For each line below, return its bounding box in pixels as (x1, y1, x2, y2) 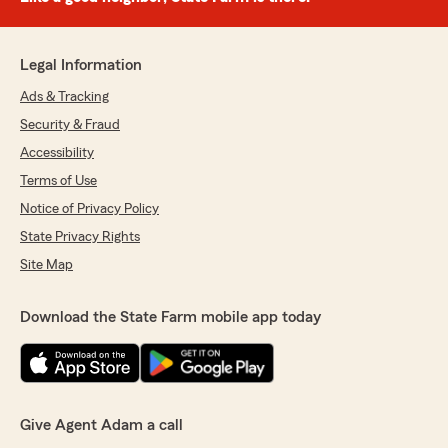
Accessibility (20, 146, 94, 160)
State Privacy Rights (20, 230, 140, 244)
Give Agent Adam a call (20, 417, 183, 433)
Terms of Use (20, 174, 97, 188)
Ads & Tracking (20, 90, 109, 104)
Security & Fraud (20, 118, 120, 132)
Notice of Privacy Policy (20, 202, 159, 216)
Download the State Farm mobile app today (20, 309, 321, 325)
